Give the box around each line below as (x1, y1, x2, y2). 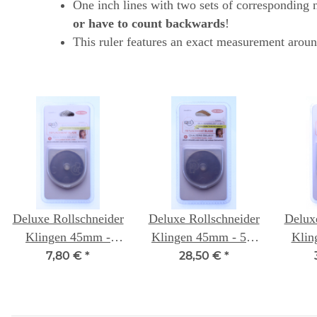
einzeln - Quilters (23, 248, 113, 263)
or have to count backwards (73, 16, 225, 31)
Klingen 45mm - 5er (151, 230, 256, 245)
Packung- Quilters (157, 248, 250, 263)
